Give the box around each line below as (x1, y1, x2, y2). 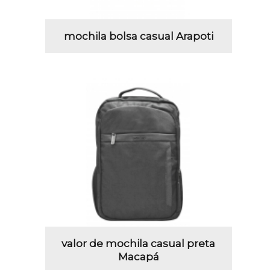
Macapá (118, 250, 159, 263)
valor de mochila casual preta (61, 237, 216, 250)
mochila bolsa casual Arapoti (63, 30, 213, 43)
